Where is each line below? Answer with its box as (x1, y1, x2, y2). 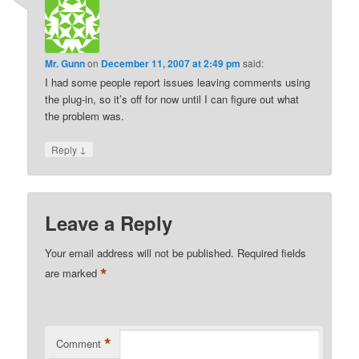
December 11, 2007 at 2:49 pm (101, 56, 241, 71)
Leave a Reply (45, 208, 173, 236)
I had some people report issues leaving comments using (45, 75, 311, 91)
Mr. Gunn (45, 56, 86, 71)
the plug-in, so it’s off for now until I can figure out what (45, 91, 300, 107)
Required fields (237, 244, 307, 260)
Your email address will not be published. (45, 244, 235, 260)
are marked (45, 265, 101, 281)
